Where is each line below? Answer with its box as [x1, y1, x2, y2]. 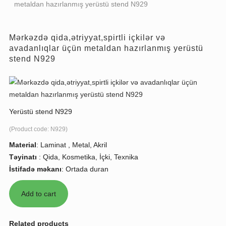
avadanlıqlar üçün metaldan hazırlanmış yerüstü [9, 43, 203, 52]
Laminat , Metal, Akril [40, 140, 107, 149]
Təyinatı [9, 152, 39, 161]
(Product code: [9, 125, 50, 133]
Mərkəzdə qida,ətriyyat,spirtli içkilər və [9, 33, 165, 42]
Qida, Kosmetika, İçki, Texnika [43, 152, 138, 161]
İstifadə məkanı [9, 164, 62, 173]
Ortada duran [66, 164, 108, 173]
